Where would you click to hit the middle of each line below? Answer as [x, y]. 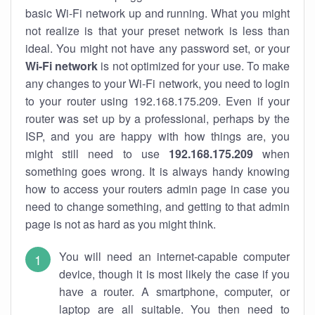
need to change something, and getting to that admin [157, 206]
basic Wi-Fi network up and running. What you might [157, 13]
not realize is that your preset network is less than [157, 31]
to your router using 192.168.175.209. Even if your [157, 101]
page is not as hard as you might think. [121, 224]
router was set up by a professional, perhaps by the [157, 118]
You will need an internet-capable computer [174, 256]
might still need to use [97, 154]
